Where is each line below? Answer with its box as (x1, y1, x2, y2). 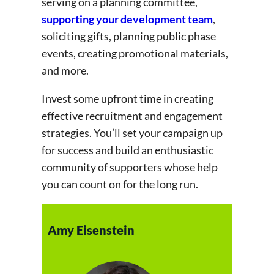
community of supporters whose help (42, 160, 218, 174)
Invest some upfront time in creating (42, 92, 213, 106)
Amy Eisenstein (48, 223, 135, 238)
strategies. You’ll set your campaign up (42, 126, 223, 140)
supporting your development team (42, 12, 213, 26)
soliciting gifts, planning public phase (42, 29, 216, 43)
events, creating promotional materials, (42, 46, 228, 61)
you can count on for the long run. (42, 177, 201, 191)
